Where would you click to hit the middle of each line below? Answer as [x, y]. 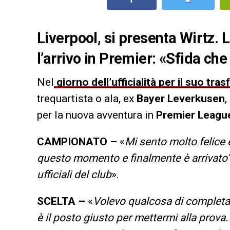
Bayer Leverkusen [181, 98]
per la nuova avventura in [97, 115]
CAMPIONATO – [77, 141]
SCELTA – [61, 201]
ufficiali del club [74, 174]
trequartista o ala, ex [87, 98]
